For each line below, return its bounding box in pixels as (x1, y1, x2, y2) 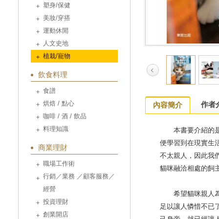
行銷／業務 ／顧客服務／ (43, 173, 115, 180)
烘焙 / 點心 (43, 100, 74, 107)
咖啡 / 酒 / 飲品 (43, 112, 87, 120)
